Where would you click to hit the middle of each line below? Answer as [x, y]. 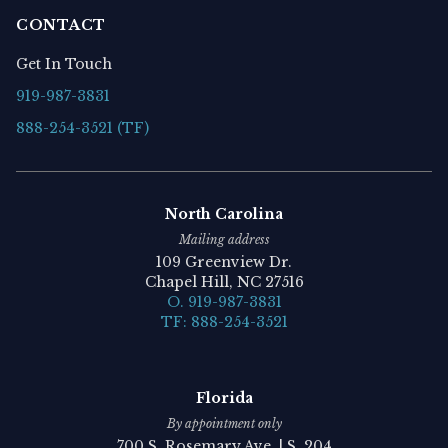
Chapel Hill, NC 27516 [224, 281]
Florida [224, 397]
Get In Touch [64, 63]
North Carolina [224, 213]
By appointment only [224, 423]
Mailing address [224, 239]
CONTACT [61, 24]
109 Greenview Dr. [224, 261]
